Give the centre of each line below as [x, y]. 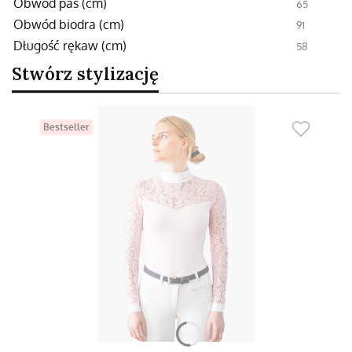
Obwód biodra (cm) [69, 24]
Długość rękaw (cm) [70, 45]
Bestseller [66, 126]
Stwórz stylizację [85, 73]
